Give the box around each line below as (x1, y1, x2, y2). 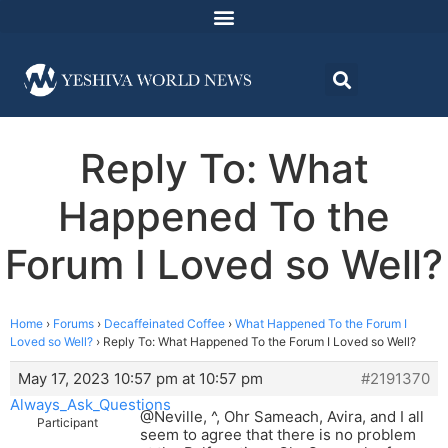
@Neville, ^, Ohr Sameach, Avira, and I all (140, 407, 424, 427)
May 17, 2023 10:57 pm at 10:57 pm (18, 369, 263, 389)
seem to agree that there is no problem (140, 425, 416, 445)
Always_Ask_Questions (10, 395, 171, 415)
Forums (53, 316, 94, 332)
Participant (37, 415, 98, 431)
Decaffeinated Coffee (104, 316, 225, 332)
